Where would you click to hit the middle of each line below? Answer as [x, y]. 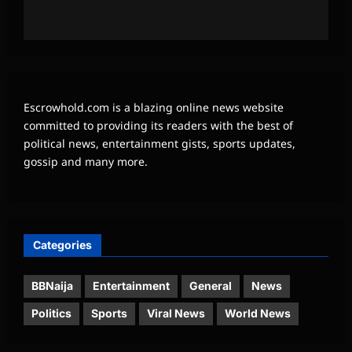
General [211, 286]
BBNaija [52, 286]
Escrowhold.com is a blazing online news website [154, 107]
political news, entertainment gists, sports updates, [159, 143]
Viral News [176, 313]
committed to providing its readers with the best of [158, 125]
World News [258, 313]
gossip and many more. [86, 161]
